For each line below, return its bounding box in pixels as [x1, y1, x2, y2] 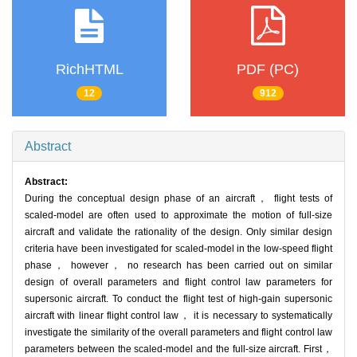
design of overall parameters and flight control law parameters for [25, 277, 332, 288]
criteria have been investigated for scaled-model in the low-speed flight [25, 243, 332, 255]
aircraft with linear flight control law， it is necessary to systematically [25, 310, 332, 322]
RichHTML [55, 61, 124, 77]
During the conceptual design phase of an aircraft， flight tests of [25, 193, 332, 205]
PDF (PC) [237, 61, 299, 77]
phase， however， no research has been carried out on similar [25, 260, 332, 272]
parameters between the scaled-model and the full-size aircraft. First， [25, 343, 332, 355]
